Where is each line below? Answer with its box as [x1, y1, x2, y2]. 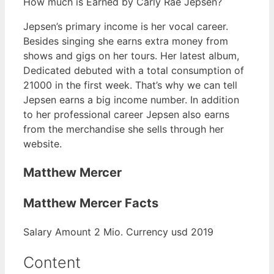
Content [23, 253, 81, 272]
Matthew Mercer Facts [23, 195, 158, 210]
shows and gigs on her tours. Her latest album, [23, 49, 239, 62]
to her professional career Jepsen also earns [23, 108, 229, 120]
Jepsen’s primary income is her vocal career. [23, 20, 228, 32]
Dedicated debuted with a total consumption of [23, 64, 244, 76]
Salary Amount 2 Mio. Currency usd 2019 [23, 225, 213, 238]
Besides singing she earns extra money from [23, 34, 228, 47]
